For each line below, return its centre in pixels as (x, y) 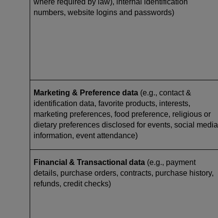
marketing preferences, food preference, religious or (122, 114)
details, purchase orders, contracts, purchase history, (124, 173)
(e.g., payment (170, 162)
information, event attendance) (86, 135)
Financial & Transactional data (89, 162)
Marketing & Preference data (86, 92)
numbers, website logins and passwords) (105, 12)
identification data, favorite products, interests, (112, 103)
